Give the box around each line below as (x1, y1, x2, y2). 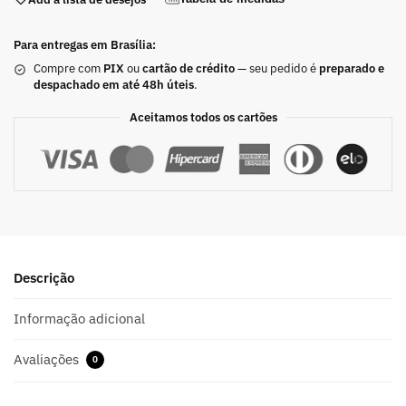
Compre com (34, 61, 103, 77)
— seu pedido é (235, 61, 319, 77)
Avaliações (14, 351, 82, 369)
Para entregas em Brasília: (14, 37, 156, 53)
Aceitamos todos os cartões (129, 110, 277, 126)
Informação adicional (14, 309, 145, 327)
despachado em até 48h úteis (34, 77, 194, 93)
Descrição (14, 268, 74, 286)
